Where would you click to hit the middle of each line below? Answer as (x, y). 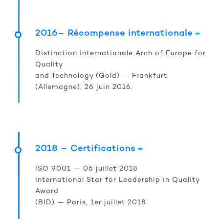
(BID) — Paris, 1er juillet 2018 (91, 203)
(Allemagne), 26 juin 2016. (84, 88)
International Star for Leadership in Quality (117, 180)
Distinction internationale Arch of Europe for (120, 54)
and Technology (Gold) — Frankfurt (101, 76)
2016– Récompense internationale (114, 34)
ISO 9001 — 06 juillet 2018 (87, 169)
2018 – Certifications (85, 149)
